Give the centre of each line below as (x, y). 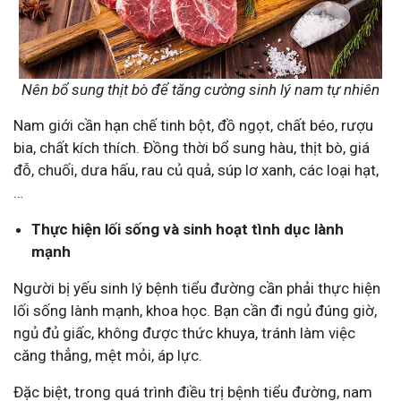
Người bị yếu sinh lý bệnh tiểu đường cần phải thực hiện (197, 289)
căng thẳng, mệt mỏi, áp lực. (108, 356)
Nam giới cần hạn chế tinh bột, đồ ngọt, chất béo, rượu (193, 126)
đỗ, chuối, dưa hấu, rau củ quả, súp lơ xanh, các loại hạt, (196, 171)
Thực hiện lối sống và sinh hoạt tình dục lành (188, 230)
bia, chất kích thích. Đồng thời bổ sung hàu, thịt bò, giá (192, 148)
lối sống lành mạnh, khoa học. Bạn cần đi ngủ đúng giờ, (195, 311)
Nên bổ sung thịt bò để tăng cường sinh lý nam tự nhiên (200, 90)
